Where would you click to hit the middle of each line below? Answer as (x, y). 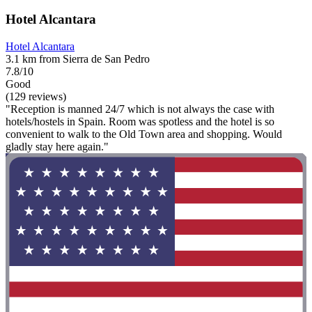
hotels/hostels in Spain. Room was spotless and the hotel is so (140, 121)
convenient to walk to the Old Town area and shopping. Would (144, 134)
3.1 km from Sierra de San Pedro (78, 58)
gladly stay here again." (57, 146)
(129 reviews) (36, 96)
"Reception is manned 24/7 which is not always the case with (140, 109)
